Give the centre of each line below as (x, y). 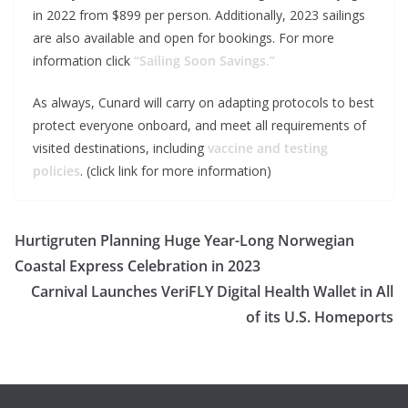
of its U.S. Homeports (320, 316)
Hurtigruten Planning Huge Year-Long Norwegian (184, 240)
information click (83, 60)
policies (56, 170)
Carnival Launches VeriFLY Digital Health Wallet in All (212, 291)
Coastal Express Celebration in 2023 (138, 265)
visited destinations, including (120, 148)
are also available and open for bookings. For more (184, 37)
